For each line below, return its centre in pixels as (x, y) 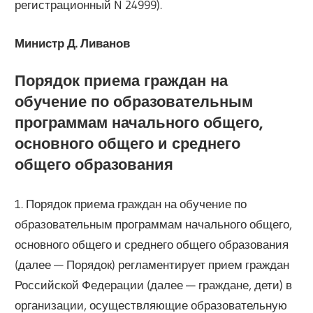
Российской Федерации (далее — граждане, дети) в (154, 284)
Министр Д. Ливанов (73, 43)
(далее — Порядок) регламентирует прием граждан (152, 264)
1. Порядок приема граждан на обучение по (131, 203)
